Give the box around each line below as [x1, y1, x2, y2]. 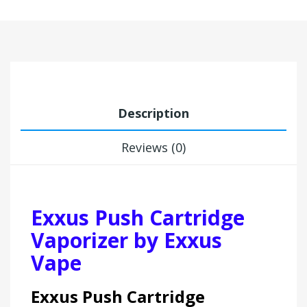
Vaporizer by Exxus [31, 225, 222, 254]
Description [118, 104, 189, 121]
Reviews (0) [121, 138, 186, 156]
